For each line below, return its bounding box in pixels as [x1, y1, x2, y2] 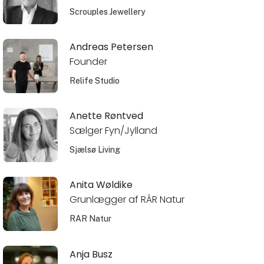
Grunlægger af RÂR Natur [69, 193, 184, 207]
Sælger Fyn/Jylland [69, 124, 157, 138]
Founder [69, 55, 107, 69]
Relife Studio [69, 76, 120, 86]
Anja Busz [69, 247, 113, 261]
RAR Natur [69, 214, 111, 224]
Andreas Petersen [69, 40, 153, 54]
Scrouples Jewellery [69, 7, 146, 16]
